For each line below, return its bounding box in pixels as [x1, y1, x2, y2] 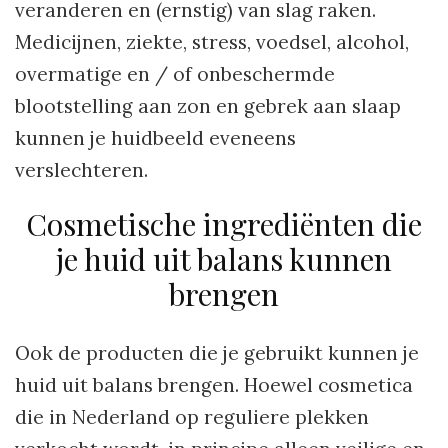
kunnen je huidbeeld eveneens [15, 126, 296, 151]
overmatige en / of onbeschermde [15, 62, 335, 87]
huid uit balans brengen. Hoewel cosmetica [15, 373, 413, 398]
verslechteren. [15, 158, 148, 183]
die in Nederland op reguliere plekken [15, 405, 369, 430]
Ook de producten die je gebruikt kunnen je [15, 341, 419, 366]
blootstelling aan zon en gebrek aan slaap [15, 94, 401, 119]
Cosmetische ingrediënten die [26, 204, 422, 245]
